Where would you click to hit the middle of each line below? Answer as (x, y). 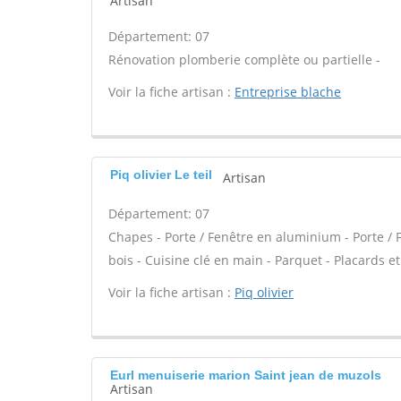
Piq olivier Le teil (161, 175)
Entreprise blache (288, 92)
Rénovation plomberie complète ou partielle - (244, 60)
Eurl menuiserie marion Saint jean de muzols (246, 375)
